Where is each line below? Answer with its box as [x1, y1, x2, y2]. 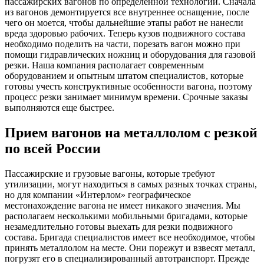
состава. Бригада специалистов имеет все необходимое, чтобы [5, 232, 255, 242]
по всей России [5, 140, 101, 156]
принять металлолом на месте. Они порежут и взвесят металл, [5, 242, 255, 253]
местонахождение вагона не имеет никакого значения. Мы [5, 200, 240, 210]
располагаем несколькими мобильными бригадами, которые [5, 210, 247, 221]
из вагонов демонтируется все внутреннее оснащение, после [5, 7, 249, 17]
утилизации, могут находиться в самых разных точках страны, [5, 179, 257, 189]
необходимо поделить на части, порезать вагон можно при [5, 39, 240, 49]
